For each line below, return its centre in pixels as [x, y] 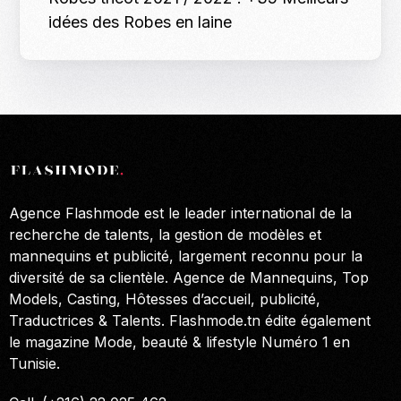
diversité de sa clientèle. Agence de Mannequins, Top [189, 277]
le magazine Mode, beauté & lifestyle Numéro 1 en [179, 341]
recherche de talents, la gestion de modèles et [165, 234]
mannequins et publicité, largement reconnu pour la [186, 256]
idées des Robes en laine [141, 22]
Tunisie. [34, 363]
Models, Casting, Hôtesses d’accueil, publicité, [165, 299]
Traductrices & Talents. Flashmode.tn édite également [190, 320]
